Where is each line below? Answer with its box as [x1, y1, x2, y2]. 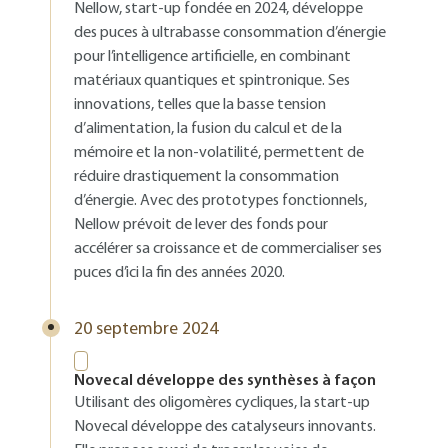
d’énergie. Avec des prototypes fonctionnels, [74, 193, 367, 209]
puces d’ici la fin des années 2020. [74, 265, 285, 281]
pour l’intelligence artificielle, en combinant [74, 49, 351, 65]
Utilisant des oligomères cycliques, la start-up [74, 395, 370, 411]
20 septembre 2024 [74, 320, 218, 339]
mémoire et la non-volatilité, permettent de [74, 145, 364, 161]
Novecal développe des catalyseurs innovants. [74, 419, 376, 435]
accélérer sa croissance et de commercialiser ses [74, 241, 382, 257]
